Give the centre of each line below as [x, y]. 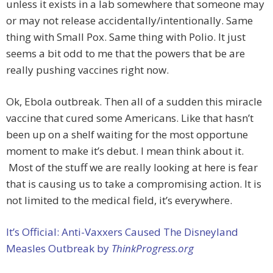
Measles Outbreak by [59, 249]
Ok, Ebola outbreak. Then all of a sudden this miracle [134, 102]
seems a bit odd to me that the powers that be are [126, 54]
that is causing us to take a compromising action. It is [134, 184]
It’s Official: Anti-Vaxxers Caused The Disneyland [122, 232]
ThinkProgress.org [153, 249]
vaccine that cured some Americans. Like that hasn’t [130, 118]
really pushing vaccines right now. [87, 70]
